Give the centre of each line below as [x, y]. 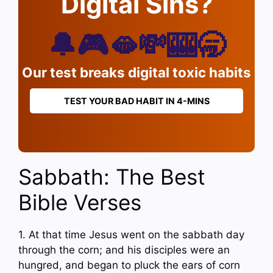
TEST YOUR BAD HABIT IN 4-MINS [136, 101]
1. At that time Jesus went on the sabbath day [131, 235]
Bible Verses [80, 203]
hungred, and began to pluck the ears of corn [129, 265]
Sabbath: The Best [112, 177]
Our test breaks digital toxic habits [136, 72]
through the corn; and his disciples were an [124, 250]
